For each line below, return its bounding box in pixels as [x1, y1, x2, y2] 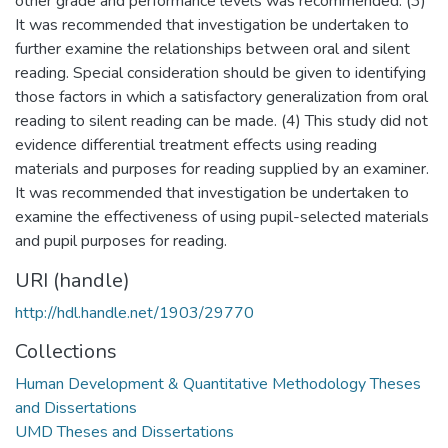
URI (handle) [15, 266, 130, 294]
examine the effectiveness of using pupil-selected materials [15, 205, 429, 228]
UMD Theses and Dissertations [15, 420, 234, 443]
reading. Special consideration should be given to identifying [15, 61, 426, 84]
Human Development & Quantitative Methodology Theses [15, 372, 421, 395]
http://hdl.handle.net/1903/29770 [15, 301, 254, 324]
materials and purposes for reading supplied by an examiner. [15, 157, 429, 180]
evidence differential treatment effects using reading [15, 133, 377, 156]
